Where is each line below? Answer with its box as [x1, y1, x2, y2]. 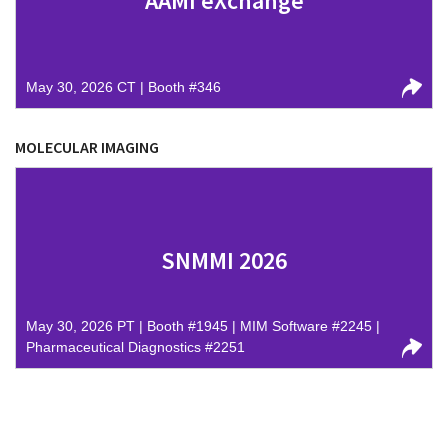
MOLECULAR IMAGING [15, 137, 159, 157]
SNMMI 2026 [161, 245, 287, 276]
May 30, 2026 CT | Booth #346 [26, 79, 221, 95]
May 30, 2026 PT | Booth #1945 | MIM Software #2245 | [26, 318, 380, 334]
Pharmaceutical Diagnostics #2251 [26, 339, 245, 355]
